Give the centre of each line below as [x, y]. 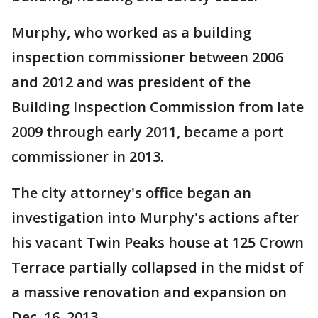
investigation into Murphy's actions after [155, 218]
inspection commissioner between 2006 [147, 57]
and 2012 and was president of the [131, 82]
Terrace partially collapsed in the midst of [158, 268]
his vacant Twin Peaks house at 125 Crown [158, 243]
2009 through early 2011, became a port [148, 132]
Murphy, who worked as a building [131, 33]
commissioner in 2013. [88, 157]
